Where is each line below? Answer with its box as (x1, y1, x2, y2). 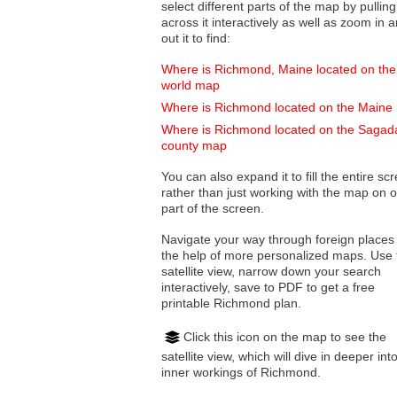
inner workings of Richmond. (161, 364, 321, 379)
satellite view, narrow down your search (161, 264, 238, 279)
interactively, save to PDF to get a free (161, 280, 375, 295)
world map (161, 78, 220, 93)
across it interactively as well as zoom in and (161, 15, 299, 30)
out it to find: (161, 31, 230, 46)
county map (161, 138, 227, 153)
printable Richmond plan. (161, 296, 301, 311)
